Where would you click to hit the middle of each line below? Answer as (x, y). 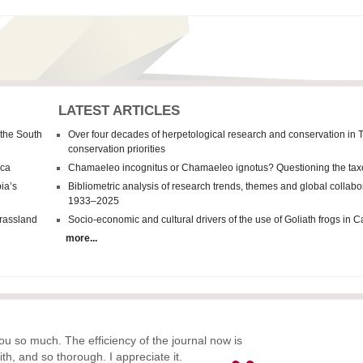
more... (78, 238)
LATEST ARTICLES (120, 111)
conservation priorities (117, 149)
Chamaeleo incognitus (118, 168)
